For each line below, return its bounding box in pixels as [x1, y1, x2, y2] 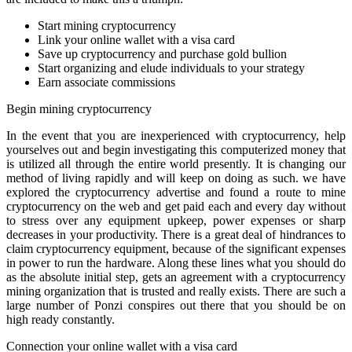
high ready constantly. [6, 312, 115, 326]
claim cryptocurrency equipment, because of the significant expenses [6, 241, 346, 255]
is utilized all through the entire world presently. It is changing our [6, 156, 346, 170]
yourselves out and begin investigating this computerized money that [6, 142, 346, 156]
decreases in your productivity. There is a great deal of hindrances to [6, 227, 346, 241]
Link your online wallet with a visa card [38, 32, 235, 46]
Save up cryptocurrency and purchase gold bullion [38, 46, 287, 60]
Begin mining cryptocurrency [6, 101, 152, 115]
